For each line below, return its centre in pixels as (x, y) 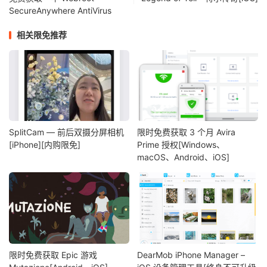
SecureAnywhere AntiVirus (60, 10)
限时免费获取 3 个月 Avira (187, 132)
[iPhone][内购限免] (45, 145)
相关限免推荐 (42, 35)
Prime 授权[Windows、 (181, 145)
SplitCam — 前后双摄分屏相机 (66, 132)
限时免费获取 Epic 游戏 (53, 254)
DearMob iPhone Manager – (191, 254)
